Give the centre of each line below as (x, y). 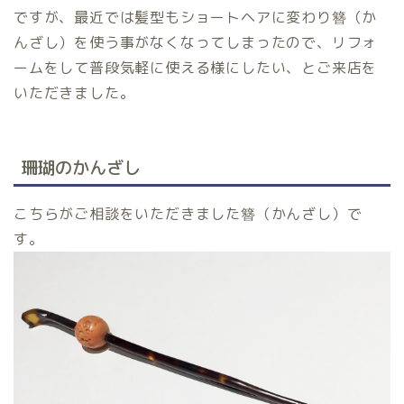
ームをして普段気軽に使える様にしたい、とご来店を (196, 68)
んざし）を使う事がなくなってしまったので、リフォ (196, 43)
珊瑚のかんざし (81, 167)
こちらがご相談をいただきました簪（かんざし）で (188, 213)
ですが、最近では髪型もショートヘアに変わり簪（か (196, 18)
